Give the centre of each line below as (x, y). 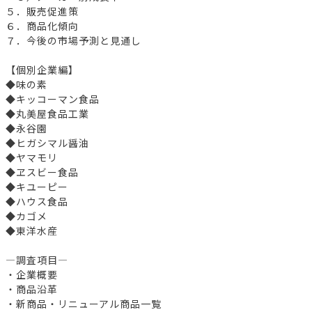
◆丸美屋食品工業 (47, 113)
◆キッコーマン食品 (53, 99)
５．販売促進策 (42, 11)
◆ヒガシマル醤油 (47, 142)
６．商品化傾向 (42, 25)
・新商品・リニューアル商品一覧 (84, 303)
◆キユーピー (37, 186)
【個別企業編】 (42, 69)
